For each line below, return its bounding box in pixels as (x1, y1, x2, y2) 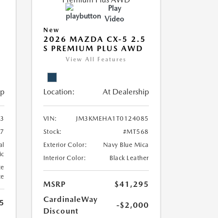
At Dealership (102, 87, 149, 96)
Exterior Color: (43, 141, 87, 148)
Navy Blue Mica (103, 141, 149, 148)
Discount (43, 206, 78, 216)
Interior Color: (43, 154, 86, 162)
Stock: (43, 128, 62, 135)
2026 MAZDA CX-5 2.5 (43, 35, 146, 44)
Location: (43, 87, 75, 96)
